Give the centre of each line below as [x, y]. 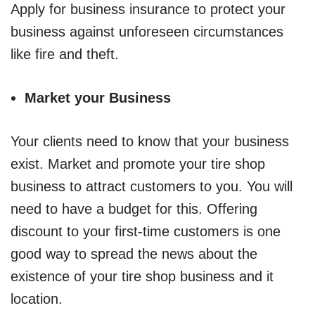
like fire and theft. [65, 54]
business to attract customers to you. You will [152, 186]
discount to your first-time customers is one [146, 231]
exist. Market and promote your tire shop [138, 163]
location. [37, 298]
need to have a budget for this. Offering [134, 208]
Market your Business [98, 97]
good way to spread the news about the [134, 253]
